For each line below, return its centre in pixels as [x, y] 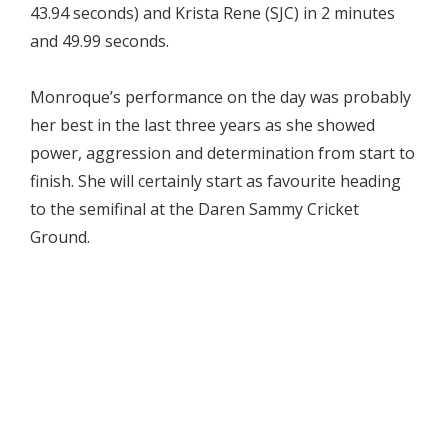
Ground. [60, 237]
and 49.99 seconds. [99, 41]
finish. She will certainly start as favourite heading [215, 181]
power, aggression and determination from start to [222, 153]
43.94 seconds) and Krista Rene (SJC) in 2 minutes [212, 13]
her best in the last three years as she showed [202, 125]
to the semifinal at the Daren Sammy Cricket [194, 209]
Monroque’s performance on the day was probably [220, 97]
